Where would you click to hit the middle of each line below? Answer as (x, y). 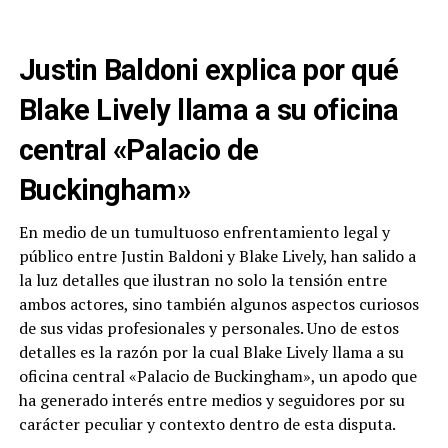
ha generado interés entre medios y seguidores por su (211, 400)
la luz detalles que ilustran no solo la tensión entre (202, 280)
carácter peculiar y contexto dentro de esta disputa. (207, 424)
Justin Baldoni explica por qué (208, 70)
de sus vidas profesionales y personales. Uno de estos (208, 328)
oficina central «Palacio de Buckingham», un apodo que (217, 376)
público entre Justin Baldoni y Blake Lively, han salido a (217, 256)
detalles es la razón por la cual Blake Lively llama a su (211, 352)
